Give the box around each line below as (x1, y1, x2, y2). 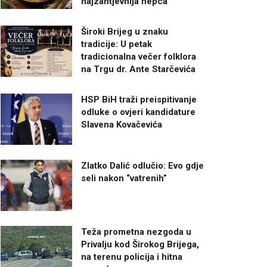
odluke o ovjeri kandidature (81, 107, 195, 117)
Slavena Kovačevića (81, 119, 162, 130)
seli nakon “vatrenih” (81, 172, 167, 184)
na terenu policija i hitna (81, 251, 182, 262)
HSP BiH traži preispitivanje (81, 94, 197, 105)
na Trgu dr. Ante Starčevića (81, 64, 195, 74)
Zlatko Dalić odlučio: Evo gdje (81, 160, 204, 171)
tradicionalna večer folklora (81, 51, 196, 62)
